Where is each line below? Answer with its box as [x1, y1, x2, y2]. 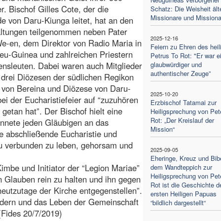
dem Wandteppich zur [150, 162, 212, 172]
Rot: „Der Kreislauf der [150, 115, 214, 125]
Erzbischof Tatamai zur [150, 97, 217, 107]
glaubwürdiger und [150, 59, 202, 69]
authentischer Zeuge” [150, 68, 211, 78]
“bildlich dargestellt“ [150, 197, 206, 207]
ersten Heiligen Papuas [150, 188, 217, 198]
